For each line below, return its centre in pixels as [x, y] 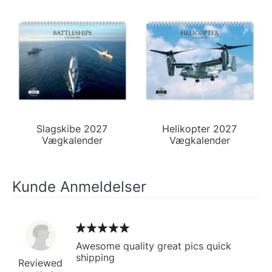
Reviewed [40, 263]
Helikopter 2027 [200, 128]
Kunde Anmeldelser [79, 186]
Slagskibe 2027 [72, 128]
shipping [95, 257]
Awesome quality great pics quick [154, 246]
